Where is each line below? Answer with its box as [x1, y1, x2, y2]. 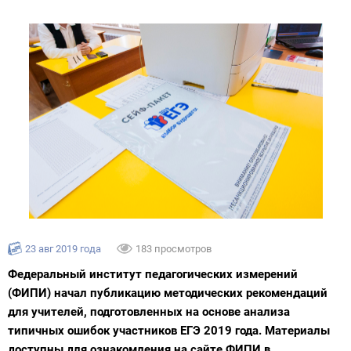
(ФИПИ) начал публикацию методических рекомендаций [8, 286, 327, 301]
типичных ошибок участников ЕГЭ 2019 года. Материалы [8, 324, 330, 338]
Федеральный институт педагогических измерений [8, 267, 298, 282]
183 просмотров [136, 243, 212, 255]
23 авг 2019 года [25, 243, 101, 255]
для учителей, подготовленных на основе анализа [8, 305, 290, 320]
